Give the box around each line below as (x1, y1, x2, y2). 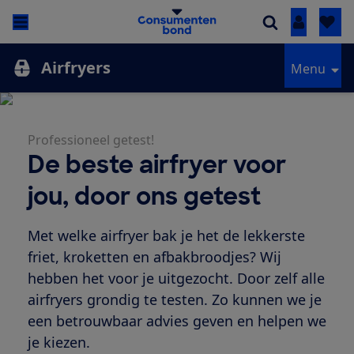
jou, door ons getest (27, 181, 261, 213)
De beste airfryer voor (27, 149, 286, 181)
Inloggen (298, 13, 352, 32)
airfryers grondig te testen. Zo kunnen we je (27, 290, 322, 310)
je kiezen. (27, 333, 90, 352)
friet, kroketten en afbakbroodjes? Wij (27, 247, 281, 267)
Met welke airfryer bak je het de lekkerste (27, 226, 305, 246)
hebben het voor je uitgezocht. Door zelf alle (27, 269, 325, 288)
